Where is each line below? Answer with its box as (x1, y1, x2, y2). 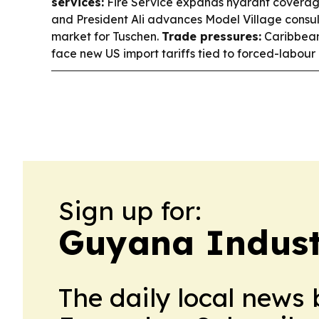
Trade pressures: (162, 29, 261, 44)
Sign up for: (58, 194, 202, 227)
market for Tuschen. (51, 29, 162, 44)
